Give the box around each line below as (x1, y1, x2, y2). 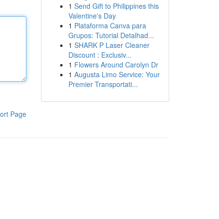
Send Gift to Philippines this (74, 1, 159, 11)
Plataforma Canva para (74, 21, 146, 30)
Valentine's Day (68, 11, 116, 21)
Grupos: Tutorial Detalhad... (68, 30, 154, 40)
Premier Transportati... (68, 79, 138, 89)
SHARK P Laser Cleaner (74, 40, 150, 50)
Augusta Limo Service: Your (74, 69, 160, 79)
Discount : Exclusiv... (68, 50, 131, 60)
